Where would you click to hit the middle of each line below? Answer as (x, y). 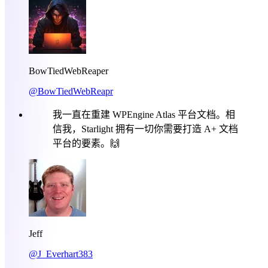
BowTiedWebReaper (68, 71)
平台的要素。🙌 (86, 143)
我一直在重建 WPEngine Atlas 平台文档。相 (144, 114)
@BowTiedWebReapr (71, 91)
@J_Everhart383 (61, 254)
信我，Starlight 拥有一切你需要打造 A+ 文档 (145, 129)
